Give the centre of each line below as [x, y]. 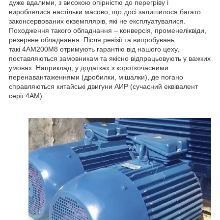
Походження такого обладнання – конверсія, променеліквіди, [108, 31]
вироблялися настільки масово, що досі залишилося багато [105, 12]
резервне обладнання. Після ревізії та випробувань [92, 40]
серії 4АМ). [27, 96]
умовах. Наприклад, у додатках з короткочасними [89, 68]
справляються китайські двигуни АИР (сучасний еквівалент [103, 87]
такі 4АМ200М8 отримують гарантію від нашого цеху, [94, 49]
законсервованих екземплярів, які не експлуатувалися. [97, 21]
